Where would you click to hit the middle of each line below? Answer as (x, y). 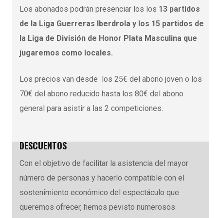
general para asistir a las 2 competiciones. (91, 108)
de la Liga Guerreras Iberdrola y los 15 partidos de (112, 23)
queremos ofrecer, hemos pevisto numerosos (97, 207)
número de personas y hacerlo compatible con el (102, 178)
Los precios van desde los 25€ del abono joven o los (111, 79)
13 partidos (179, 9)
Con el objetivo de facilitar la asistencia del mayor (104, 163)
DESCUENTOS (43, 145)
